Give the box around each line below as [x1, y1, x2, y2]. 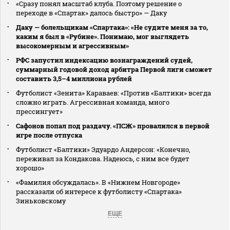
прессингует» [16, 106, 63, 116]
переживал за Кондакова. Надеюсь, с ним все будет [16, 154, 189, 163]
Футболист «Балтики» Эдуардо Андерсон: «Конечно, [16, 144, 190, 154]
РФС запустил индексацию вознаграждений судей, [16, 55, 193, 65]
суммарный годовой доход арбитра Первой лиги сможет [16, 64, 212, 74]
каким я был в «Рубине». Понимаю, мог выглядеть [16, 31, 189, 41]
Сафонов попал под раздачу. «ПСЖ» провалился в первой [16, 121, 209, 130]
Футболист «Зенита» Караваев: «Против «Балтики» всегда [16, 88, 211, 98]
